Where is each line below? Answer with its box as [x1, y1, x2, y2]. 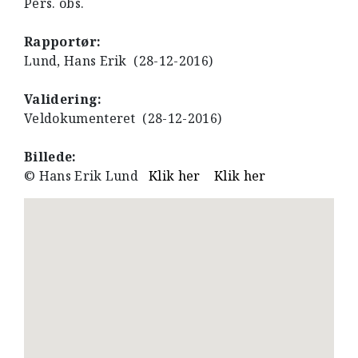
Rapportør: [24, 33, 101, 50]
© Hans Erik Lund [24, 167, 149, 185]
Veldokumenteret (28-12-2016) [24, 109, 222, 127]
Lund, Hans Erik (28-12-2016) [24, 52, 213, 70]
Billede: [24, 148, 77, 165]
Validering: [24, 90, 102, 108]
